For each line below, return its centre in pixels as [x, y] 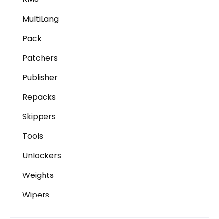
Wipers [36, 195]
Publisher [40, 77]
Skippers [39, 117]
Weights [38, 175]
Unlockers [42, 156]
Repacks [39, 97]
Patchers [40, 58]
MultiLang [41, 19]
